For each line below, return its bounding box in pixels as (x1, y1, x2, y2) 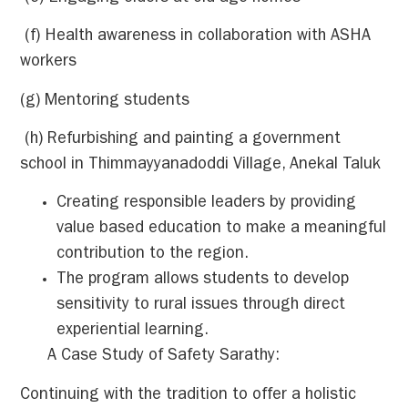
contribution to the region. (56, 247, 250, 264)
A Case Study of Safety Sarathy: (20, 349, 280, 366)
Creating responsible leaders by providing (56, 196, 357, 213)
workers (20, 55, 77, 72)
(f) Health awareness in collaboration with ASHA (20, 29, 372, 46)
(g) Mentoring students (20, 93, 190, 110)
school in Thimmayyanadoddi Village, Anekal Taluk (20, 157, 382, 174)
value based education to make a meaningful (56, 221, 387, 239)
